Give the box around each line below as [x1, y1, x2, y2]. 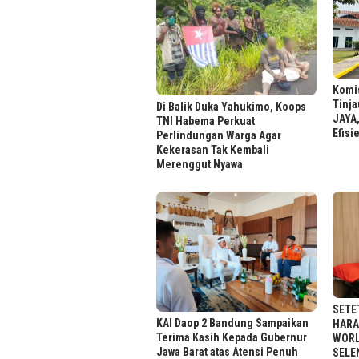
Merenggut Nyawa [156, 157, 243, 171]
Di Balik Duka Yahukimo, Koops [156, 99, 306, 113]
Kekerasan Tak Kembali [156, 143, 269, 156]
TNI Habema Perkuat [156, 114, 255, 127]
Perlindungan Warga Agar [156, 128, 281, 142]
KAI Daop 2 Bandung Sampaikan [156, 317, 309, 330]
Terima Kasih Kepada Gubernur [156, 331, 307, 345]
